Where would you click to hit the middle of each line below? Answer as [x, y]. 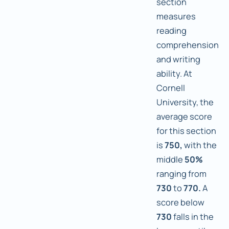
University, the [185, 102]
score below [180, 202]
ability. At [174, 74]
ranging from [181, 174]
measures [176, 16]
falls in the [193, 217]
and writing [178, 59]
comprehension [188, 45]
